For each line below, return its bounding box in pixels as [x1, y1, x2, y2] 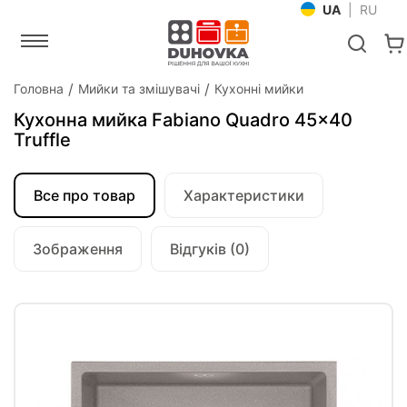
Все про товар [34, 186, 135, 204]
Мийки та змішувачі [78, 81, 200, 96]
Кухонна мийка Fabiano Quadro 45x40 [14, 109, 352, 131]
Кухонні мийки [214, 81, 303, 96]
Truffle [14, 129, 71, 151]
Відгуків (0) [170, 240, 250, 258]
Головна [14, 81, 64, 96]
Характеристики [184, 186, 304, 204]
